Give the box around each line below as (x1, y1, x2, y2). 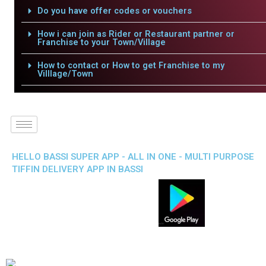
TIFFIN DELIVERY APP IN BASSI (12, 164, 143, 175)
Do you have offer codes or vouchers (37, 5, 192, 16)
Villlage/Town (37, 68, 93, 79)
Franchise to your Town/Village (37, 37, 166, 47)
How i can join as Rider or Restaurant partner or (37, 28, 235, 39)
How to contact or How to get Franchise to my (37, 60, 224, 71)
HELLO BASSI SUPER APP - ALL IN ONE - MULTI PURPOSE (12, 151, 254, 162)
